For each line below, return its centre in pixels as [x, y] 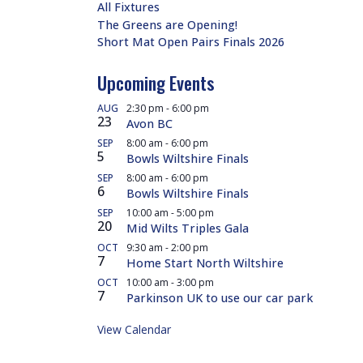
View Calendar [134, 330]
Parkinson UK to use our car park [220, 298]
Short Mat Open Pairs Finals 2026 [191, 42]
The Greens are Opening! [167, 24]
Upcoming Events [156, 83]
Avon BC [149, 124]
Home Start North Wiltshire [205, 263]
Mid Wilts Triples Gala [188, 228]
